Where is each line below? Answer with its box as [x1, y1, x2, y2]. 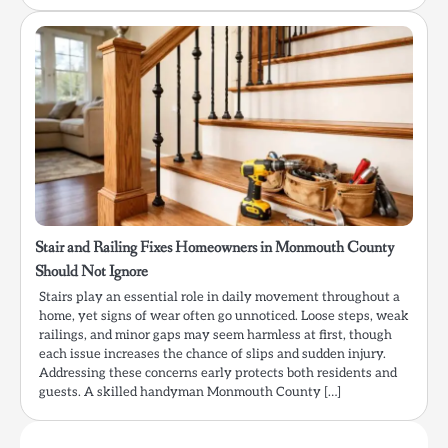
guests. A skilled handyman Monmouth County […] [39, 384, 341, 401]
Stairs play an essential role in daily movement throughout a [39, 289, 400, 306]
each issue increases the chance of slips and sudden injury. [39, 346, 386, 363]
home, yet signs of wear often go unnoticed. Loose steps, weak [39, 308, 409, 325]
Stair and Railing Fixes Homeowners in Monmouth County [35, 237, 394, 259]
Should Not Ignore [35, 261, 148, 283]
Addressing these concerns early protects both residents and [39, 365, 397, 382]
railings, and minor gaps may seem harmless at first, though [39, 327, 392, 344]
